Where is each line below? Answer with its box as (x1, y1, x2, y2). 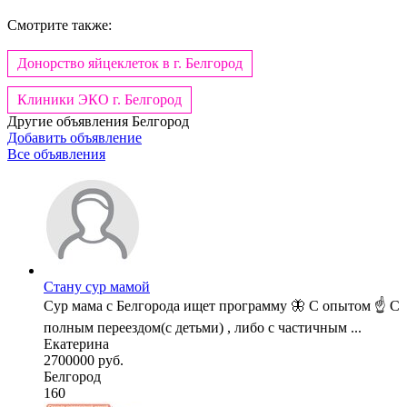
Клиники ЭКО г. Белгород (17, 92, 182, 108)
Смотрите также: (7, 17, 112, 34)
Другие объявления (7, 114, 132, 130)
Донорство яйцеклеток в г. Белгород (17, 55, 243, 72)
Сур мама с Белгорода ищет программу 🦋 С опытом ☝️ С (44, 298, 400, 314)
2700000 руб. (44, 352, 124, 369)
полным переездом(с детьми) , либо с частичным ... (44, 320, 362, 336)
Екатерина (44, 336, 109, 352)
